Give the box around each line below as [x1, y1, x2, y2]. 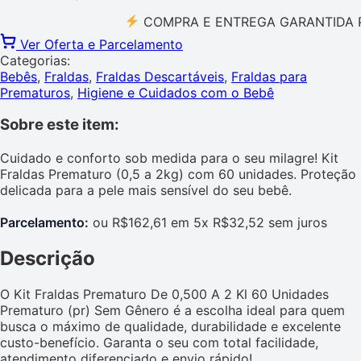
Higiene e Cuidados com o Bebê [77, 84, 274, 101]
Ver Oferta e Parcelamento [20, 35, 183, 52]
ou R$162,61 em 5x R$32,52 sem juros [89, 214, 327, 231]
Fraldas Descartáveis [96, 68, 224, 85]
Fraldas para [231, 68, 307, 85]
